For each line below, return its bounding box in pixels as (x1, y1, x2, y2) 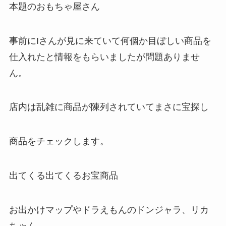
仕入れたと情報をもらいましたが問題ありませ (9, 51, 200, 62)
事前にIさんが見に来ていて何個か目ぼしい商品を (9, 35, 211, 46)
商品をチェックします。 (9, 136, 109, 147)
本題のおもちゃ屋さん (9, 1, 100, 12)
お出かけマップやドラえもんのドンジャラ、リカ (9, 204, 209, 215)
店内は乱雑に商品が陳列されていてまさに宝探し (9, 102, 209, 112)
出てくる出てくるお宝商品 (9, 171, 118, 181)
